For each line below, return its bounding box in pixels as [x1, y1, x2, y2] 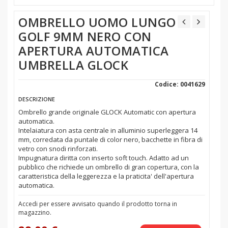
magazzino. [18, 208, 51, 217]
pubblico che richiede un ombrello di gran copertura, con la [18, 162, 199, 172]
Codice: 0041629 [154, 80, 205, 89]
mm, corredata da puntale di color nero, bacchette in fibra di [18, 135, 203, 145]
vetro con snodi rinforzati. [18, 144, 98, 154]
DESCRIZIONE [18, 95, 55, 103]
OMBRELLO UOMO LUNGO [18, 14, 176, 31]
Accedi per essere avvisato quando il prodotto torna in [18, 199, 177, 209]
